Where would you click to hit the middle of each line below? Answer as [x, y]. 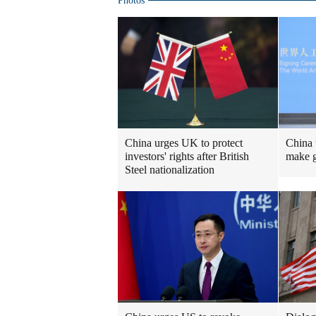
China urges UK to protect [184, 143]
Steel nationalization [170, 170]
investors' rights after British [187, 156]
